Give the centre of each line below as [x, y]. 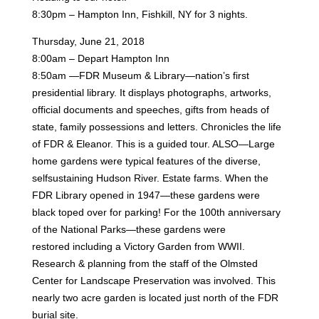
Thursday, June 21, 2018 [88, 41]
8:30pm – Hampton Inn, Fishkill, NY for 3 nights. [140, 14]
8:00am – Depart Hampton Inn [100, 58]
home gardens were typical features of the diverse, [146, 161]
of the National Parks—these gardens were [129, 229]
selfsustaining [64, 178]
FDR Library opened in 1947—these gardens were [146, 195]
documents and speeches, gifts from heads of [166, 109]
